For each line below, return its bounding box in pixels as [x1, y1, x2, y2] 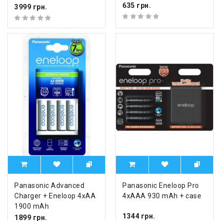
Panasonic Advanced [14, 182, 84, 190]
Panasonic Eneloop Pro [122, 182, 199, 190]
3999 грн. [14, 3, 47, 11]
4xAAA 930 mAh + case [122, 192, 201, 200]
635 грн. [122, 1, 151, 10]
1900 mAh [14, 202, 49, 211]
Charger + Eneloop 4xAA [14, 192, 96, 200]
